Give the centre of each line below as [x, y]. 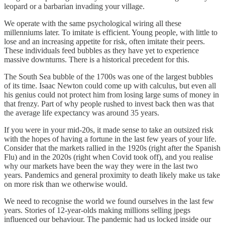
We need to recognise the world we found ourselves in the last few [109, 201]
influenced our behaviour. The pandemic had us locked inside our [107, 219]
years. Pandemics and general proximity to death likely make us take [112, 175]
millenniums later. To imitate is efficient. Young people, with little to [111, 33]
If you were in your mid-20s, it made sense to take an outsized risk [109, 130]
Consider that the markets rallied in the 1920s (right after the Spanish [112, 148]
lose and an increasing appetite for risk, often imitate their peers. [104, 42]
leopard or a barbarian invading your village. [74, 7]
